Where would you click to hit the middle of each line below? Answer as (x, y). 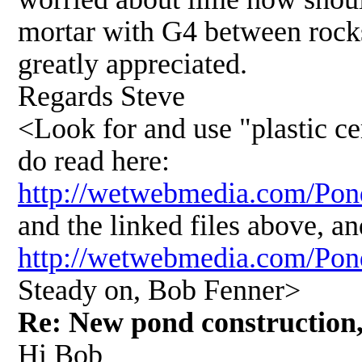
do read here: (94, 160)
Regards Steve (101, 96)
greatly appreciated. (133, 63)
